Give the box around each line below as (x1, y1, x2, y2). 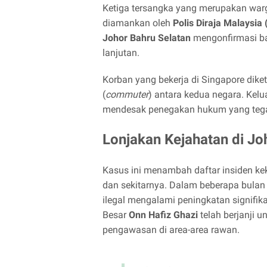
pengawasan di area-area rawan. (103, 224, 240, 235)
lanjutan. (103, 47, 139, 58)
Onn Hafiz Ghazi (129, 209, 198, 221)
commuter (105, 89, 148, 100)
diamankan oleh (103, 17, 173, 29)
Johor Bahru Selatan (103, 32, 191, 44)
